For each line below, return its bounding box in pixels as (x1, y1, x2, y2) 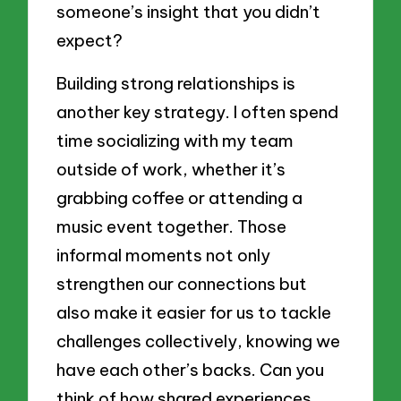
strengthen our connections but (56, 272, 308, 294)
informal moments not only (56, 243, 271, 266)
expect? (56, 30, 124, 52)
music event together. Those (56, 215, 287, 237)
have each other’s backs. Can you (56, 358, 325, 380)
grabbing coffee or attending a (56, 186, 303, 209)
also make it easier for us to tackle (56, 301, 332, 323)
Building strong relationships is (56, 72, 296, 94)
